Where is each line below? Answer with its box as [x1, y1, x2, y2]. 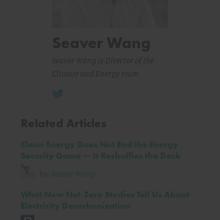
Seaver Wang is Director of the [52, 55, 154, 65]
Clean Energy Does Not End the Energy [21, 138, 178, 150]
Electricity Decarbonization [21, 200, 131, 211]
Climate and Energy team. [52, 68, 140, 79]
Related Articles [21, 115, 107, 131]
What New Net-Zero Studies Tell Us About [21, 189, 190, 200]
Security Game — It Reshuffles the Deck [21, 150, 181, 161]
